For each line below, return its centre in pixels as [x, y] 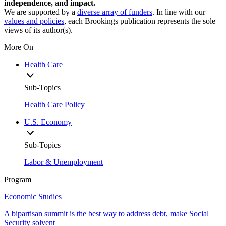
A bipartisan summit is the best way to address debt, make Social [106, 213]
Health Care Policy [54, 104]
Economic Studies [33, 196]
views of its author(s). [38, 30]
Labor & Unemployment [64, 162]
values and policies [34, 21]
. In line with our [179, 12]
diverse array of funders [115, 12]
